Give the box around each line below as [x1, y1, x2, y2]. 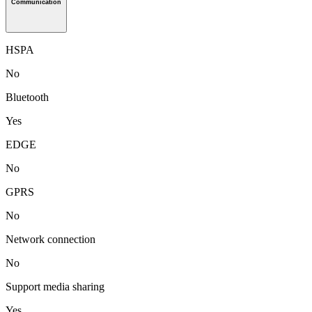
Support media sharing [6, 281, 104, 293]
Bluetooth [6, 91, 49, 104]
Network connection [6, 233, 95, 246]
